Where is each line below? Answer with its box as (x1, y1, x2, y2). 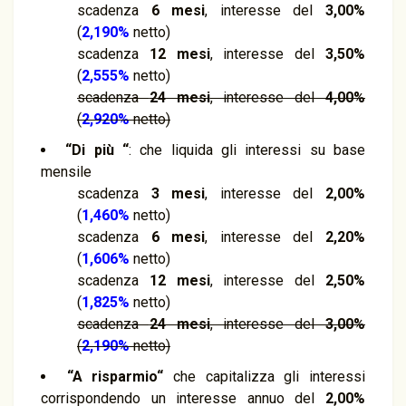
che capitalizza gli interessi (163, 368, 366, 385)
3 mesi (150, 185, 206, 202)
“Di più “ (65, 141, 130, 159)
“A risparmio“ (66, 368, 164, 385)
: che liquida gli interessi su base (129, 141, 366, 159)
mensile (41, 163, 92, 180)
